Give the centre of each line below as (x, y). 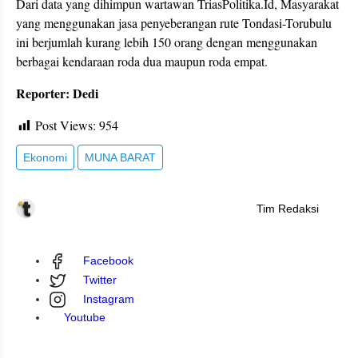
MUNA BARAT (120, 158)
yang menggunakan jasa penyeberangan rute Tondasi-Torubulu (174, 22)
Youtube (85, 318)
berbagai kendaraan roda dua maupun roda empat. (142, 61)
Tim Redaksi (288, 209)
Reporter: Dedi (57, 93)
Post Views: (66, 125)
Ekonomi (45, 158)
